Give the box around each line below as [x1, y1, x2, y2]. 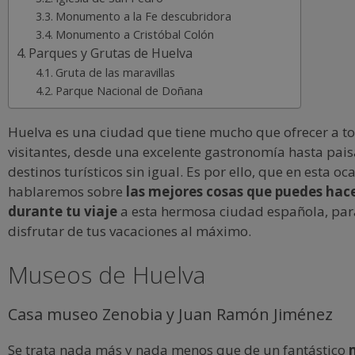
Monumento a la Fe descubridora [55, 7, 232, 24]
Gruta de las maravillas [55, 63, 176, 80]
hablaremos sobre [8, 181, 126, 200]
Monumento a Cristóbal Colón [55, 25, 215, 42]
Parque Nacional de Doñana [55, 82, 204, 98]
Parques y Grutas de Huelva [29, 44, 193, 62]
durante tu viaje [8, 201, 120, 220]
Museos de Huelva [8, 258, 205, 291]
